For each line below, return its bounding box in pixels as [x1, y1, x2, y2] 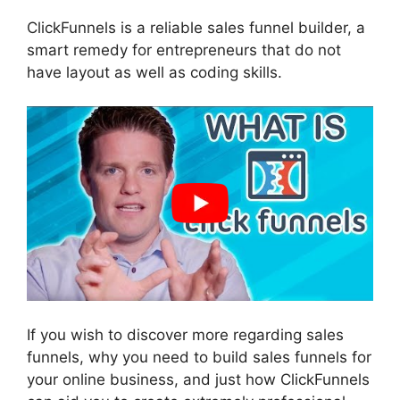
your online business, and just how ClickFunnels [27, 370, 370, 388]
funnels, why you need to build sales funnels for [27, 347, 371, 366]
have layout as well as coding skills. [27, 62, 282, 81]
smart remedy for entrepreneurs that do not [27, 40, 341, 59]
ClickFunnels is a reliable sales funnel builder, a [27, 18, 365, 37]
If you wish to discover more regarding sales [27, 325, 344, 344]
